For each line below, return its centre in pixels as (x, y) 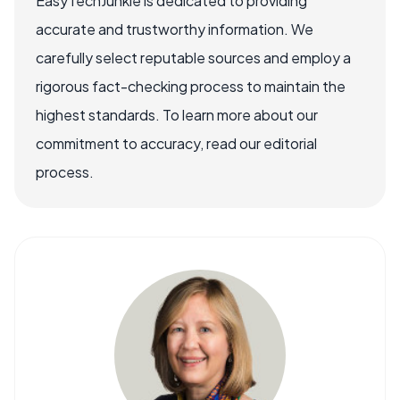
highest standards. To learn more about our (177, 115)
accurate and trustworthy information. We (175, 29)
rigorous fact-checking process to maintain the (191, 86)
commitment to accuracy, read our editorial (176, 143)
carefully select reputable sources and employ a (193, 58)
